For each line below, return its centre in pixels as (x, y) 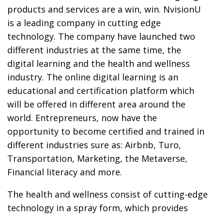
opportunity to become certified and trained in (106, 131)
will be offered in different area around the (96, 104)
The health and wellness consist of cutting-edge (108, 194)
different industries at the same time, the (94, 50)
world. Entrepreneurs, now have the (82, 117)
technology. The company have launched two (101, 36)
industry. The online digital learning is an (93, 77)
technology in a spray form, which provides (98, 208)
